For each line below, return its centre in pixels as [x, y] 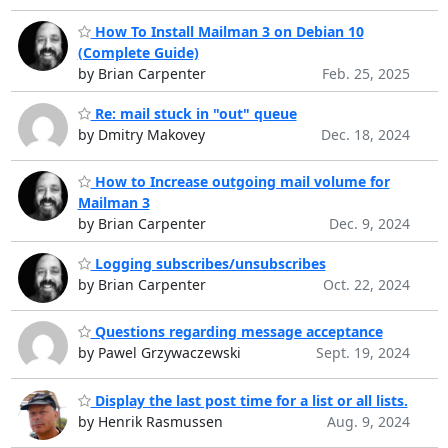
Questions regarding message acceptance [236, 332]
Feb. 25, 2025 [365, 74]
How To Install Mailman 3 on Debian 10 [227, 32]
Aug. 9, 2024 [368, 421]
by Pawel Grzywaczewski [159, 353]
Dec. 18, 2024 [365, 134]
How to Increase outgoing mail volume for [240, 182]
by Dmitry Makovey [141, 134]
